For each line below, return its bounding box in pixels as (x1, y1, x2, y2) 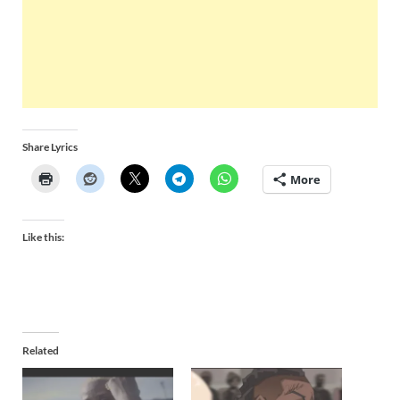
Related (22, 343, 59, 357)
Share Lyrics (22, 139, 78, 154)
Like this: (22, 229, 64, 244)
